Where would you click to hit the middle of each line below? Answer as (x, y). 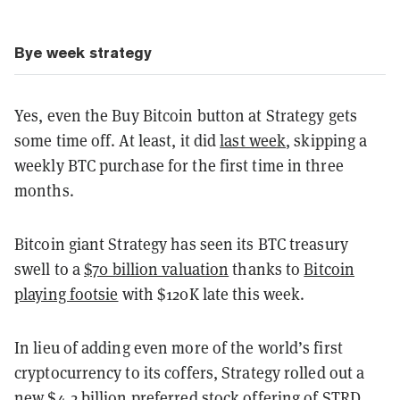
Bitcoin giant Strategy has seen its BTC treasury (181, 244)
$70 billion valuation (157, 269)
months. (44, 190)
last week (253, 140)
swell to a (50, 269)
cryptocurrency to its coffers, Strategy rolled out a (190, 372)
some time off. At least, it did (117, 140)
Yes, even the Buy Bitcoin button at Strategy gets (186, 115)
